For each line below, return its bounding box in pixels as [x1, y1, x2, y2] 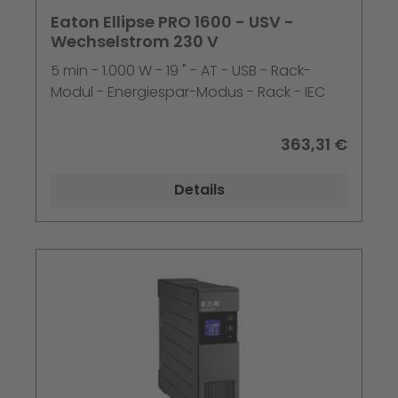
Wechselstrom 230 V [51, 30, 219, 53]
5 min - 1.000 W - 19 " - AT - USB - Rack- [51, 60, 311, 82]
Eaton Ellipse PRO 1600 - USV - [51, 11, 294, 34]
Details [173, 179, 225, 201]
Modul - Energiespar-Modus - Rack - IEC [51, 82, 325, 103]
